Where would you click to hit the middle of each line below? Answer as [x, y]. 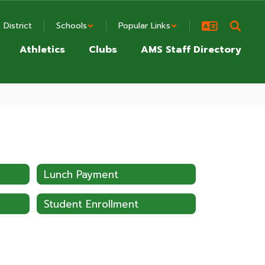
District [18, 26]
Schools [72, 26]
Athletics [42, 50]
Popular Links [144, 26]
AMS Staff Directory [191, 50]
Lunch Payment [81, 174]
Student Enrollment [91, 204]
